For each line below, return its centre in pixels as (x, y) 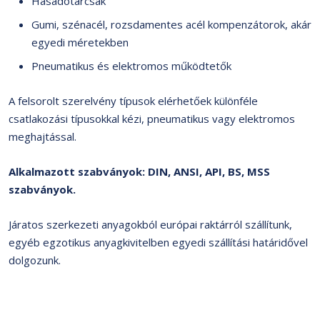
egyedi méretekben (80, 42)
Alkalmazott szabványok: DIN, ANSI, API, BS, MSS (139, 171)
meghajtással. (42, 136)
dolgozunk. (35, 260)
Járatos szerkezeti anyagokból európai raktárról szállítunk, (150, 224)
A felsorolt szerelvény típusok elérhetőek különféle (133, 101)
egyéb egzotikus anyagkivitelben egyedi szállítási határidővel (158, 242)
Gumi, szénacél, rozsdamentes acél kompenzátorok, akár (171, 24)
